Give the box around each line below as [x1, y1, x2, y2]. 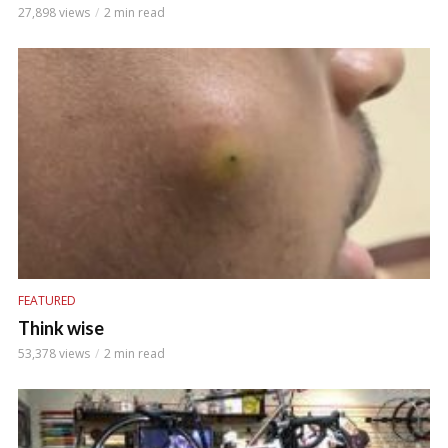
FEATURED [18, 292, 76, 310]
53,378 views [18, 345, 90, 363]
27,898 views [18, 3, 90, 21]
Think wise [18, 317, 104, 340]
